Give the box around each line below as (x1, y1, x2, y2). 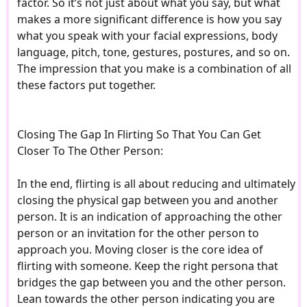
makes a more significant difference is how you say (16, 12, 282, 27)
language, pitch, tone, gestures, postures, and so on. (16, 45, 290, 60)
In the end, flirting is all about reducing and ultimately (16, 176, 295, 192)
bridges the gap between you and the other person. (16, 275, 286, 291)
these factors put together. (16, 77, 156, 93)
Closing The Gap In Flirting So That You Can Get (16, 127, 261, 143)
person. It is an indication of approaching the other (16, 209, 282, 225)
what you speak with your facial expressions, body (16, 28, 278, 44)
